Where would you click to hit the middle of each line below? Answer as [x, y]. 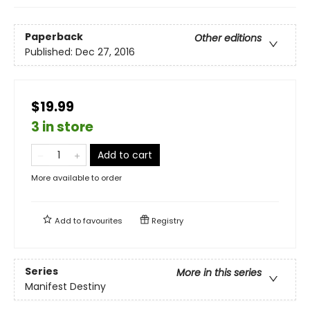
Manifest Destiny [65, 286]
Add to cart [125, 155]
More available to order [76, 177]
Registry [166, 220]
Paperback [54, 36]
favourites [103, 220]
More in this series [219, 272]
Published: [50, 52]
